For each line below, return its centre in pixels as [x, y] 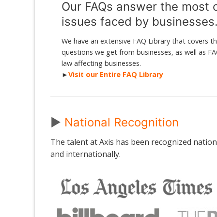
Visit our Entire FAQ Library [116, 75]
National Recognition [122, 122]
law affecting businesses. [101, 63]
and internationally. [85, 154]
